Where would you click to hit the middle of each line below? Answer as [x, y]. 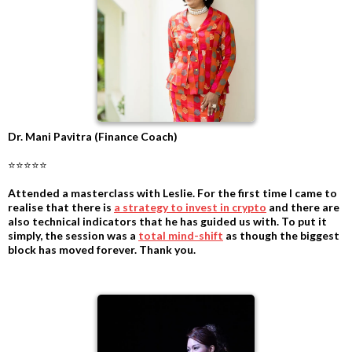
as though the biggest [281, 236]
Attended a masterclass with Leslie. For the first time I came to [172, 193]
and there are [303, 207]
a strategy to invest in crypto [190, 207]
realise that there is [61, 207]
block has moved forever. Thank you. [102, 250]
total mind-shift [181, 236]
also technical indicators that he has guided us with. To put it [167, 222]
